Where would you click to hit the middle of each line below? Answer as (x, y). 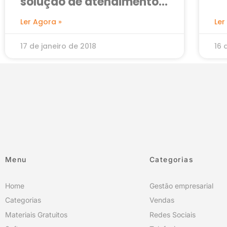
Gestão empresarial (181, 185)
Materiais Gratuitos (36, 214)
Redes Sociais (173, 214)
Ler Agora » (41, 22)
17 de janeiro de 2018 (58, 46)
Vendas (162, 200)
